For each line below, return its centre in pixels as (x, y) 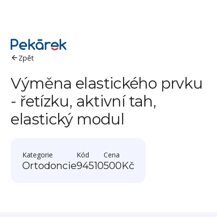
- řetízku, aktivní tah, (84, 101)
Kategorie (38, 155)
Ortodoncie (50, 166)
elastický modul (68, 119)
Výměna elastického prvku (107, 83)
